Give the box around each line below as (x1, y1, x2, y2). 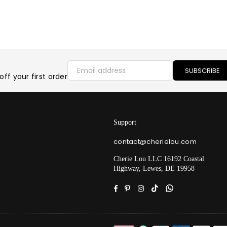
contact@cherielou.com (113, 137, 197, 147)
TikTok (158, 182, 179, 193)
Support (113, 119, 136, 127)
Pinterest (130, 182, 161, 193)
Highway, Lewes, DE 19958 (113, 165, 195, 173)
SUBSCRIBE (185, 65, 220, 75)
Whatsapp (172, 182, 209, 193)
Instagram (143, 182, 179, 193)
